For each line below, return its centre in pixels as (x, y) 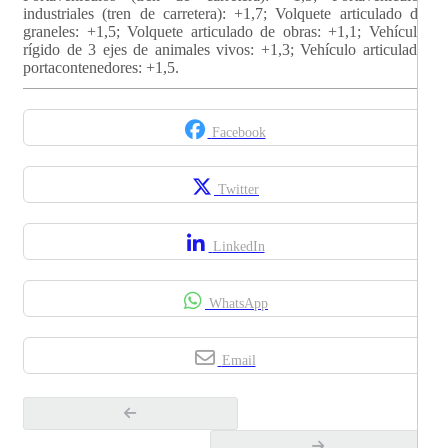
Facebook (238, 132)
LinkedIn (238, 246)
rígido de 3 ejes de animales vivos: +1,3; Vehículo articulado (224, 49)
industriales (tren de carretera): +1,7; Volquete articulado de (224, 13)
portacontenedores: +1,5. (101, 67)
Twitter (238, 189)
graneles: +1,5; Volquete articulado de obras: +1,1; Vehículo (224, 31)
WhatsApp (238, 303)
